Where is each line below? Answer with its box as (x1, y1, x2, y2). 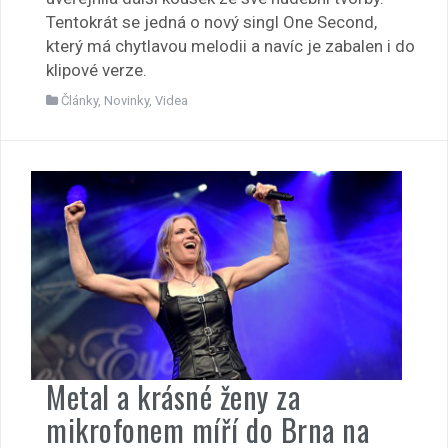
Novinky (104, 93, 149, 109)
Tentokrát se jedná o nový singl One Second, (46, 12, 377, 33)
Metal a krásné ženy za (46, 374, 300, 420)
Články (61, 93, 98, 109)
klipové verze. (46, 60, 147, 81)
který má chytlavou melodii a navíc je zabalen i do (46, 36, 415, 57)
